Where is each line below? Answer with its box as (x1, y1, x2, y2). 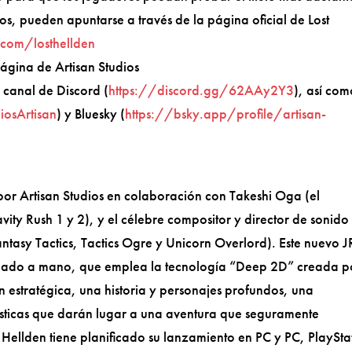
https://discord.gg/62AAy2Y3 (108, 81, 295, 100)
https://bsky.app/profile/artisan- (125, 104, 327, 123)
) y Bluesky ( (57, 104, 126, 123)
